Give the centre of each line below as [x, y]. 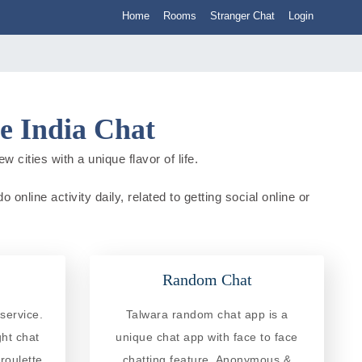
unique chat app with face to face [207, 337]
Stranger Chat [242, 16]
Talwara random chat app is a [207, 314]
